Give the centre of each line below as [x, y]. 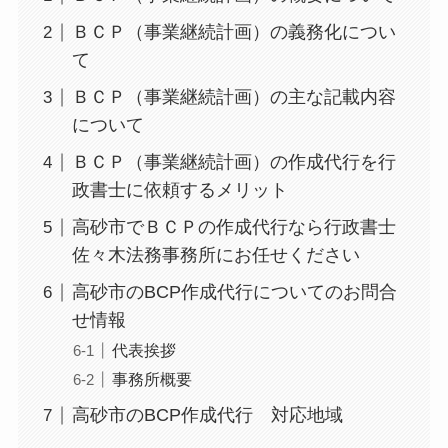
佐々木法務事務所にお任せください [215, 255]
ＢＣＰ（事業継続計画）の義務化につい [233, 32]
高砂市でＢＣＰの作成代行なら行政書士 [233, 227]
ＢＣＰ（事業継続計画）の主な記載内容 [233, 97]
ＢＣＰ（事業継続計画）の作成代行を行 [233, 162]
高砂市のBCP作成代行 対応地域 [207, 415]
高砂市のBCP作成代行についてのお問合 [234, 292]
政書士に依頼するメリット [179, 190]
